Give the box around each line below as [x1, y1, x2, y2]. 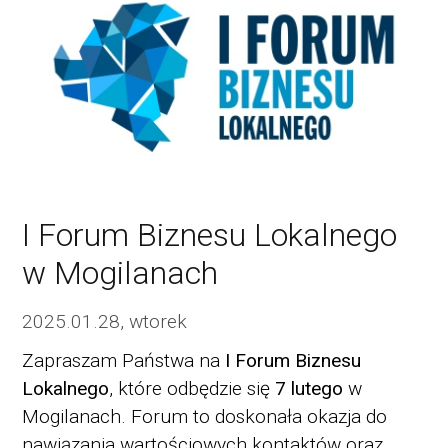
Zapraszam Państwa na [21, 349, 225, 373]
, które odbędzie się [108, 377, 275, 401]
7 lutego [274, 377, 343, 401]
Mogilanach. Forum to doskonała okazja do [21, 405, 387, 429]
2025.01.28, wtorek [21, 309, 187, 333]
